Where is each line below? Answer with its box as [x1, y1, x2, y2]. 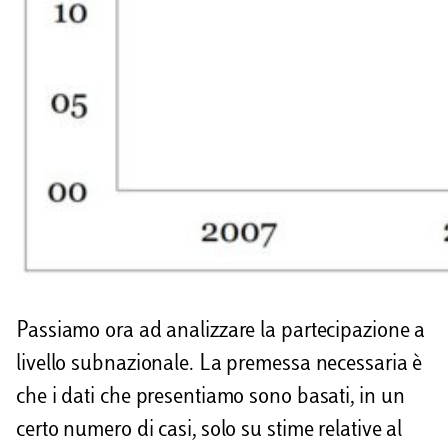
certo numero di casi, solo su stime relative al [16, 420, 403, 443]
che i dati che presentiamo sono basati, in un [16, 387, 405, 410]
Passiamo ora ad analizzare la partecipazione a [16, 321, 426, 344]
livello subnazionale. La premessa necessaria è [16, 354, 423, 377]
